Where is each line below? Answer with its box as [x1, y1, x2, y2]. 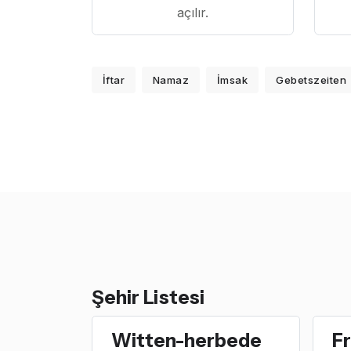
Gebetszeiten [276, 73, 347, 86]
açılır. [177, 5, 209, 21]
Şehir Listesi [92, 286, 204, 309]
